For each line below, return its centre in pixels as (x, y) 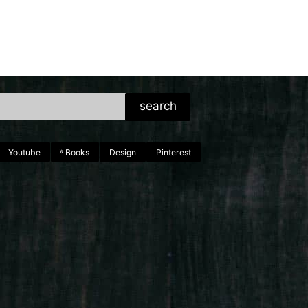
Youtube (25, 152)
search (158, 106)
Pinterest (174, 152)
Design (123, 152)
